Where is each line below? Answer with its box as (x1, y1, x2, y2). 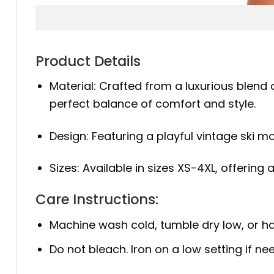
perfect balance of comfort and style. (50, 96, 256, 112)
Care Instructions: (35, 190, 158, 210)
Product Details (35, 51, 141, 72)
